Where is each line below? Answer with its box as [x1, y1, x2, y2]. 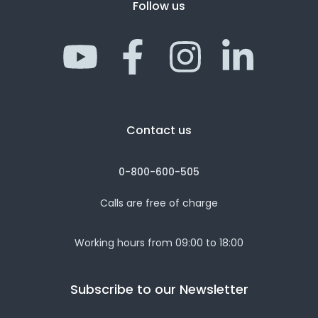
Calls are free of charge [100, 196, 218, 210]
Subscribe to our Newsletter [70, 280, 248, 298]
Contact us [126, 122, 192, 138]
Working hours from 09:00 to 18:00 [75, 236, 243, 250]
